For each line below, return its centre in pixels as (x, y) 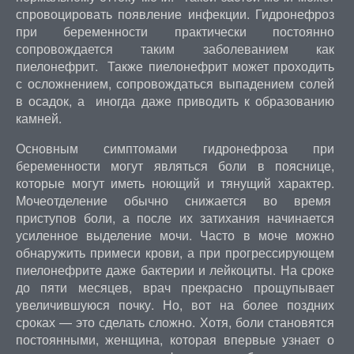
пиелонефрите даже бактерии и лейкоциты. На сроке (175, 270)
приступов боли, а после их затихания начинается (175, 218)
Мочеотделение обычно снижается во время (175, 200)
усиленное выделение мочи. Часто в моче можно (175, 235)
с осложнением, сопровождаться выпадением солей (175, 83)
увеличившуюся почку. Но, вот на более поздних (175, 305)
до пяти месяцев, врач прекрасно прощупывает (175, 287)
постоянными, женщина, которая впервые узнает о (175, 339)
